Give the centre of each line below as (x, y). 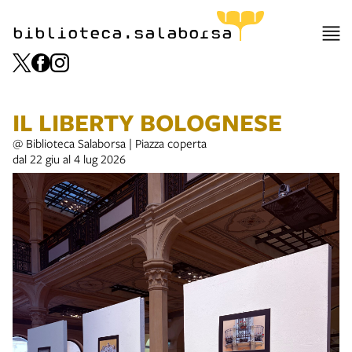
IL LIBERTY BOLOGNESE (147, 122)
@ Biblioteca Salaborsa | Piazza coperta (110, 143)
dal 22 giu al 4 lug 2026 (69, 159)
